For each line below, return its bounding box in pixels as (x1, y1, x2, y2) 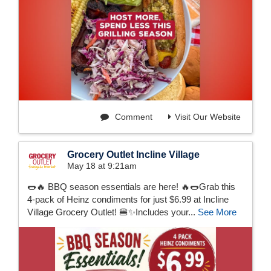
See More (198, 207, 237, 218)
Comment (113, 112, 152, 122)
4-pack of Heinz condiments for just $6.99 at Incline (27, 194, 229, 205)
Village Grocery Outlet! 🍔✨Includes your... (27, 207, 198, 218)
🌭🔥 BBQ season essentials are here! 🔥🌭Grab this (27, 181, 235, 192)
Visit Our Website (175, 112, 241, 122)
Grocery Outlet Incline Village (67, 149, 200, 160)
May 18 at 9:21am (67, 161, 137, 171)
